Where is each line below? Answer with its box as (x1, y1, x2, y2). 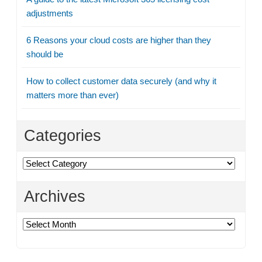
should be (26, 49, 63, 59)
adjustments (26, 8, 73, 18)
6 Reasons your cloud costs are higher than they (26, 35, 211, 45)
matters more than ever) (26, 89, 119, 100)
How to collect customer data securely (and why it (26, 75, 216, 86)
